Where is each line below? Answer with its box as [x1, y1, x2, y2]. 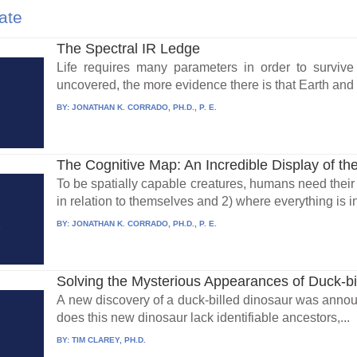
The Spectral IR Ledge [57, 41, 201, 57]
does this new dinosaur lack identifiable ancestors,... [57, 310, 351, 324]
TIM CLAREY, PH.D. [72, 335, 147, 344]
